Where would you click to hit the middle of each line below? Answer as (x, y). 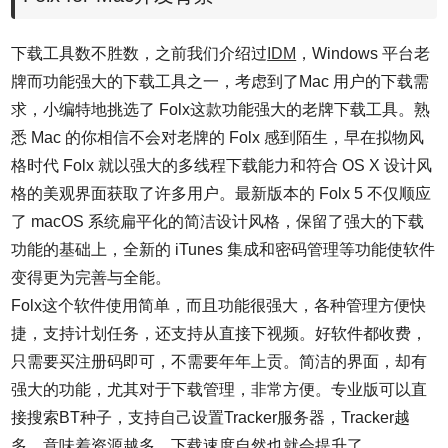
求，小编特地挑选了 (83, 109)
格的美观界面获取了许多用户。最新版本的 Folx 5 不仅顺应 (221, 193)
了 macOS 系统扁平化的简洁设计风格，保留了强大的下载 (218, 221)
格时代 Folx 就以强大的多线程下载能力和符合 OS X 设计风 (222, 165)
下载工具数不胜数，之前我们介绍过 (139, 53)
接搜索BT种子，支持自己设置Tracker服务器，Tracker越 (211, 417)
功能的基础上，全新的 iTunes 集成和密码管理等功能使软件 (223, 249)
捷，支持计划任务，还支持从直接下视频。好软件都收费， (219, 333)
